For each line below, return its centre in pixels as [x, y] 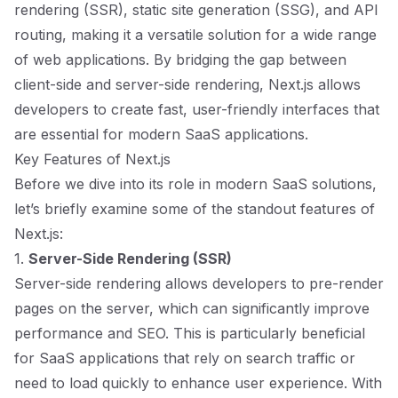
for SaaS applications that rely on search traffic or [185, 358]
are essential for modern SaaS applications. [161, 134]
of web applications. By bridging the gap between [180, 60]
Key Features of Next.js [92, 159]
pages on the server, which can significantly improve [192, 308]
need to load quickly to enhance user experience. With [198, 383]
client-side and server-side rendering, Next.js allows [187, 84]
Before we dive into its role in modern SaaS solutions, [195, 184]
